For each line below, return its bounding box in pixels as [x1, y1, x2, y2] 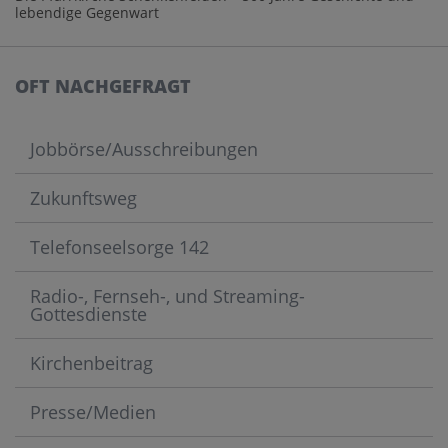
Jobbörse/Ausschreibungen [30, 137, 258, 162]
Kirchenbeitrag [30, 351, 153, 376]
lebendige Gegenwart [15, 3, 159, 23]
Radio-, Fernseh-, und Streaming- [30, 284, 305, 309]
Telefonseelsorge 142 [30, 235, 209, 260]
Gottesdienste [30, 302, 147, 327]
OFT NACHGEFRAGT [15, 74, 191, 99]
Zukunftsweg [30, 186, 137, 211]
